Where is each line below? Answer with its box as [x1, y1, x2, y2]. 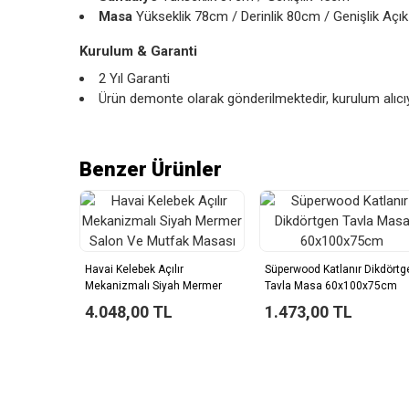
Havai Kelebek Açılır [85, 263, 184, 276]
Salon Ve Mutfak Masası [85, 296, 207, 309]
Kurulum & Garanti [79, 43, 197, 59]
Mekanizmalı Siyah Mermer [85, 279, 222, 292]
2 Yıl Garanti [99, 70, 170, 87]
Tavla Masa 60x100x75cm [265, 279, 397, 292]
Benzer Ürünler [79, 158, 222, 181]
